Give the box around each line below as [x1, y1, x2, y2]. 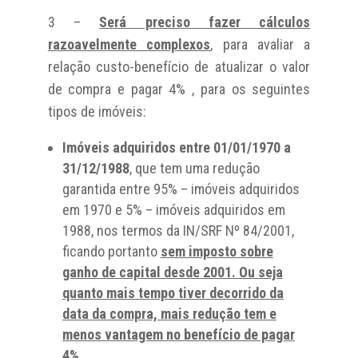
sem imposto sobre [160, 242, 273, 260]
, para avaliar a [210, 35, 311, 53]
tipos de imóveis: [47, 102, 146, 120]
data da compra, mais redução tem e [62, 304, 276, 322]
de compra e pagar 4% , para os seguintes [47, 80, 311, 97]
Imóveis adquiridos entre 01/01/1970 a [62, 138, 291, 156]
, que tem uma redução [129, 159, 260, 177]
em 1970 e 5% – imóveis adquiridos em [62, 201, 285, 218]
